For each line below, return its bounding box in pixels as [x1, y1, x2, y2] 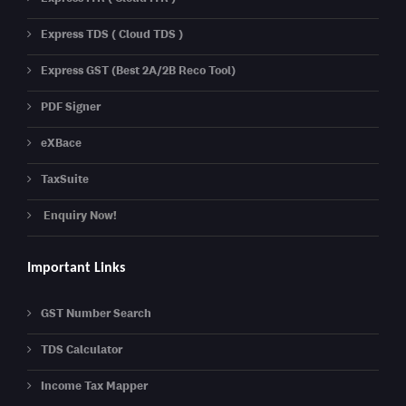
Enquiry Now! [41, 208, 117, 224]
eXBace [41, 135, 82, 151]
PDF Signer [41, 99, 101, 115]
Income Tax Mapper [41, 377, 148, 393]
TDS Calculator [41, 341, 122, 357]
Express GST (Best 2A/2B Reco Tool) [41, 63, 236, 79]
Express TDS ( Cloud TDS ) [41, 26, 183, 43]
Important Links [27, 260, 125, 275]
